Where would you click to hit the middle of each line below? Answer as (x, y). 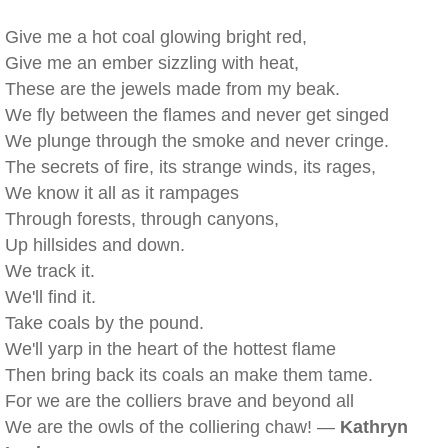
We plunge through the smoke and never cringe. (197, 141)
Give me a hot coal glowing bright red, (156, 37)
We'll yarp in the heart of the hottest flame (170, 349)
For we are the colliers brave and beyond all (179, 401)
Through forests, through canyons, (142, 219)
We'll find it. (50, 297)
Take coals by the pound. (104, 323)
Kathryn (374, 427)
